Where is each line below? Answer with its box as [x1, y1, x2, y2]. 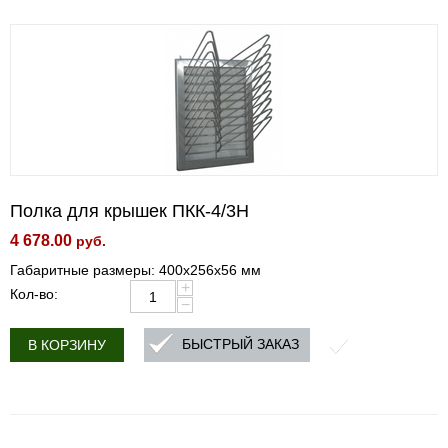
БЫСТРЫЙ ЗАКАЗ [182, 336, 299, 353]
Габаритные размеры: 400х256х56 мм [10, 262, 261, 278]
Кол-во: [10, 286, 58, 302]
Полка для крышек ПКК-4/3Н [10, 201, 249, 221]
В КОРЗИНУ [28, 337, 106, 353]
